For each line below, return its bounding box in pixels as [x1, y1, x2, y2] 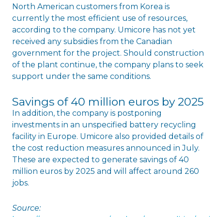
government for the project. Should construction [12, 48, 204, 58]
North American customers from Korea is [12, 1, 170, 11]
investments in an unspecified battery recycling [12, 120, 196, 129]
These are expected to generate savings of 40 [12, 155, 189, 164]
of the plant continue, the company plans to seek [12, 60, 203, 69]
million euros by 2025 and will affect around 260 [12, 166, 199, 176]
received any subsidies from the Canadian [12, 36, 172, 46]
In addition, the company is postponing [12, 108, 162, 118]
